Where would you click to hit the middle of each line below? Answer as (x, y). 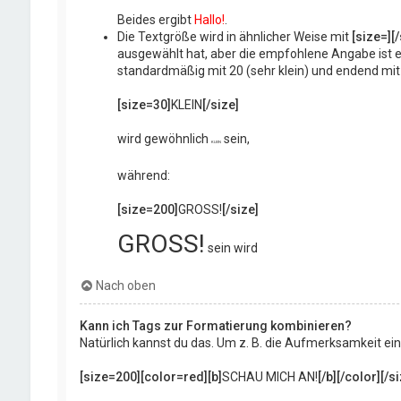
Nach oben (125, 285)
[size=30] (144, 104)
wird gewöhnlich (164, 138)
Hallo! (209, 19)
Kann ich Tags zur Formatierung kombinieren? (215, 325)
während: (143, 175)
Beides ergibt (155, 19)
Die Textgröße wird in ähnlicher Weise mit (234, 36)
